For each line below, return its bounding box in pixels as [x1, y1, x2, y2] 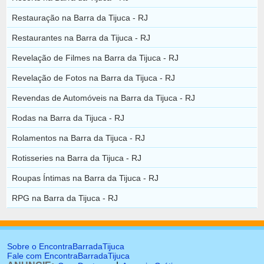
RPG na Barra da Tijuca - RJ [12, 193, 118, 203]
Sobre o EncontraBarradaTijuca [7, 242, 124, 251]
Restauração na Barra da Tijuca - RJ [12, 12, 148, 22]
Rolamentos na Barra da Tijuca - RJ [12, 133, 146, 143]
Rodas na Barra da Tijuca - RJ [12, 113, 125, 123]
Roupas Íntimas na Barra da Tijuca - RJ [12, 173, 159, 183]
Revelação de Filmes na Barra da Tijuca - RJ [12, 52, 179, 62]
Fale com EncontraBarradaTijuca [7, 251, 130, 260]
